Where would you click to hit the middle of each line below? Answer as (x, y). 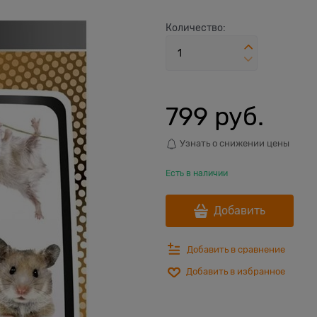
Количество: (196, 28)
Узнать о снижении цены (234, 143)
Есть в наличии (197, 173)
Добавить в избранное (236, 272)
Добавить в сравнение (236, 249)
